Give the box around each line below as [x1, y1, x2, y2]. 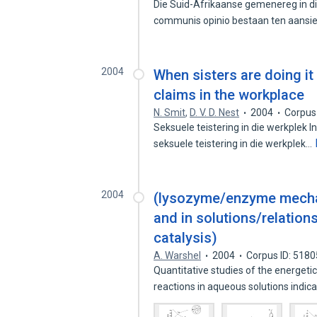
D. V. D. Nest [190, 107, 240, 118]
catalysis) [154, 229, 218, 246]
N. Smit [154, 107, 186, 118]
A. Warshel [154, 250, 202, 261]
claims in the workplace [154, 86, 305, 103]
